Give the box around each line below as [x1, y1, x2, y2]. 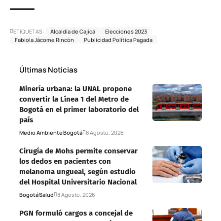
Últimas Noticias [19, 64, 77, 75]
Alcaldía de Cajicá [50, 27, 95, 35]
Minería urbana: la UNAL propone [19, 84, 132, 93]
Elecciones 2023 [105, 27, 147, 35]
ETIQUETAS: [13, 27, 44, 35]
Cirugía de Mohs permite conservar [19, 146, 138, 155]
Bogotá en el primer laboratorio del [19, 105, 139, 114]
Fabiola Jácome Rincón [15, 36, 74, 43]
